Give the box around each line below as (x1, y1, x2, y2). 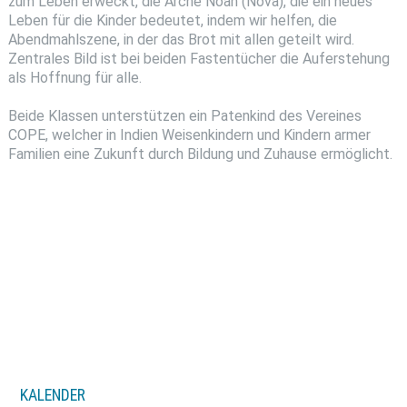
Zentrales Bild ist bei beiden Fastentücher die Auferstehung (7, 50, 390, 68)
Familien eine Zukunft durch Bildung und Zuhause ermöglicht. (7, 144, 392, 163)
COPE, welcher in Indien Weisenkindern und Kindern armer (7, 125, 371, 144)
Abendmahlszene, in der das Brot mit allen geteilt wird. (7, 31, 354, 49)
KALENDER (19, 386, 85, 405)
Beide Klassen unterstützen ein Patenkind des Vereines (7, 106, 362, 124)
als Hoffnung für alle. (7, 69, 142, 87)
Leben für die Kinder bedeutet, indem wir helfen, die (7, 12, 337, 30)
